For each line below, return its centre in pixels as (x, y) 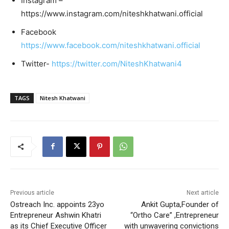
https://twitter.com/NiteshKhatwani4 (117, 63)
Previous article (32, 192)
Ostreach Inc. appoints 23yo (57, 204)
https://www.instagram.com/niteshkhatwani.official (112, 13)
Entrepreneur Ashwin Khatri (56, 215)
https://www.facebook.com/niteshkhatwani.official (111, 45)
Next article (202, 192)
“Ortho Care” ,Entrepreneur (174, 215)
